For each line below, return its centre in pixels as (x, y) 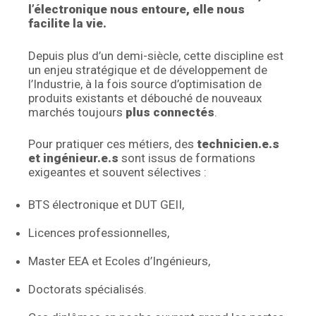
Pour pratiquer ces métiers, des (113, 144)
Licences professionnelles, (99, 232)
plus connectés (170, 112)
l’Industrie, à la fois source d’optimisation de (145, 84)
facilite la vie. (68, 23)
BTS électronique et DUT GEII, (107, 204)
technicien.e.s (238, 144)
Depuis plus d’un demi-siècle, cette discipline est (156, 55)
